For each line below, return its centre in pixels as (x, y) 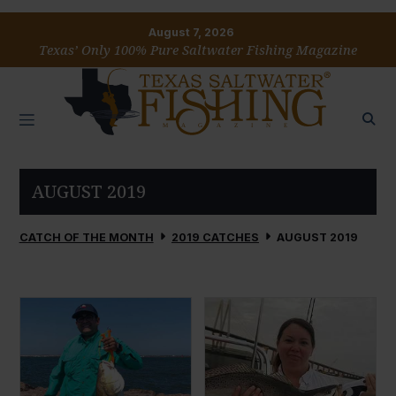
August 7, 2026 (192, 33)
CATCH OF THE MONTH (86, 238)
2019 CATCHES (215, 238)
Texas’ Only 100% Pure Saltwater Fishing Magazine (198, 50)
